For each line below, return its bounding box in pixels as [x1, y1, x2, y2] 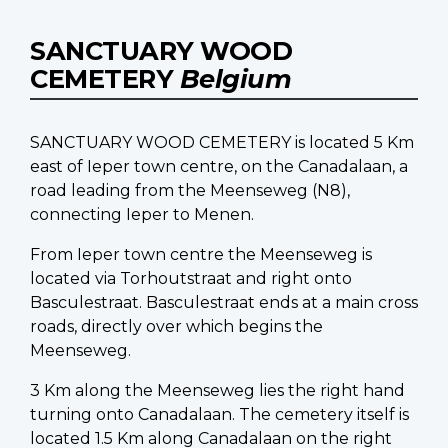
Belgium [179, 63, 291, 95]
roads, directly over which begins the [30, 317, 323, 337]
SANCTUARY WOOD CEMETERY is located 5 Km [30, 133, 414, 153]
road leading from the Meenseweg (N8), [30, 181, 350, 201]
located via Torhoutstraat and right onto [30, 269, 352, 289]
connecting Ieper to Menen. [30, 205, 254, 225]
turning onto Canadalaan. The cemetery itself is [30, 405, 409, 425]
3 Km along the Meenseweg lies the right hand [30, 381, 405, 401]
